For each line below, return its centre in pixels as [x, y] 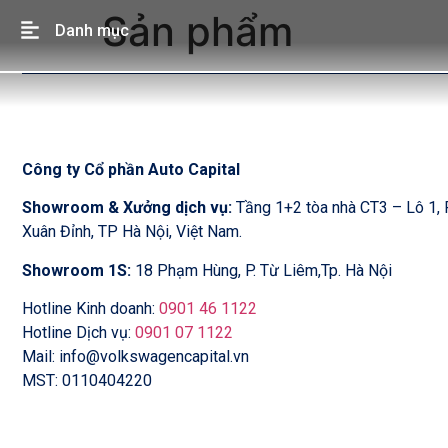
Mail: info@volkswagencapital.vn [135, 357]
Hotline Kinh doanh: [90, 309]
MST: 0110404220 [87, 381]
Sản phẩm [197, 31]
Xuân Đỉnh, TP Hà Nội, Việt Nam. [132, 232]
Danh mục [92, 30]
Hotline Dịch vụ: [78, 333]
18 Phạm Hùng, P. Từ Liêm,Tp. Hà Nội [263, 270]
